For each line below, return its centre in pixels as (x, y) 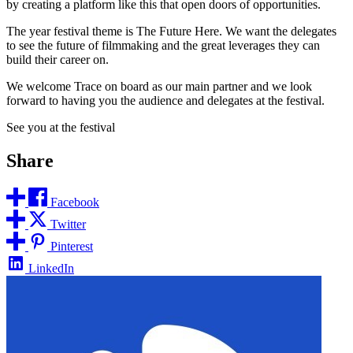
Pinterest (72, 247)
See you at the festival (61, 128)
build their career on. (58, 60)
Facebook (75, 203)
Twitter (68, 225)
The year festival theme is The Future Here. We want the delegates (171, 32)
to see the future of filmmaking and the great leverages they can (163, 46)
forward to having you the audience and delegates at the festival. (165, 101)
